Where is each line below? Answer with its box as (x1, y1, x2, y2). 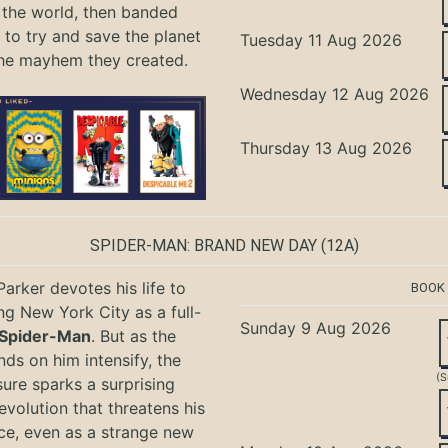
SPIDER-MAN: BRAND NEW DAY (89, 235, 317, 255)
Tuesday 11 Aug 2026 (240, 30, 403, 51)
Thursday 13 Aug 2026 (240, 138, 413, 159)
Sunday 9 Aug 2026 (240, 317, 392, 338)
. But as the (91, 325, 177, 346)
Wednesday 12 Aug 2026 (240, 84, 430, 105)
